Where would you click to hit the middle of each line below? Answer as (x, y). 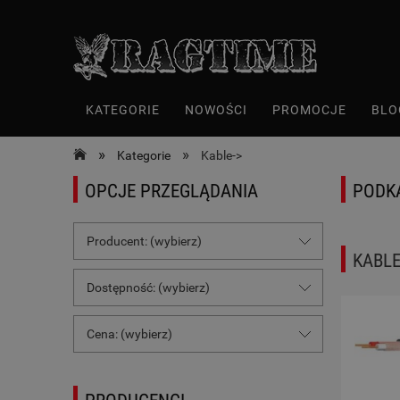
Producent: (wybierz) (144, 242)
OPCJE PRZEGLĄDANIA (171, 191)
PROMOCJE (309, 110)
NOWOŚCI (216, 110)
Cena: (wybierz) (129, 334)
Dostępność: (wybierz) (148, 288)
